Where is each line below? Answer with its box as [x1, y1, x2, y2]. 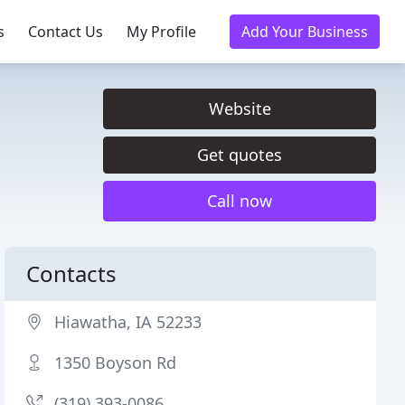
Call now [207, 190, 272, 212]
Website [208, 98, 271, 119]
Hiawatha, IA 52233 [54, 311, 202, 333]
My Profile [127, 22, 196, 42]
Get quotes [197, 144, 282, 165]
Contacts [26, 259, 118, 288]
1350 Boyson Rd [54, 352, 177, 373]
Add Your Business [241, 22, 368, 42]
